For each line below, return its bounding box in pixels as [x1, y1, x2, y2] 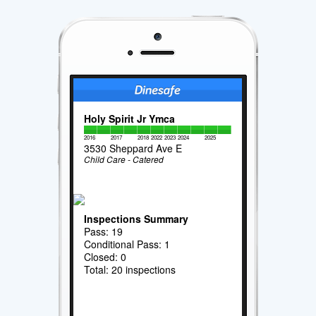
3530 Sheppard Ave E [84, 140, 183, 155]
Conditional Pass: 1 [84, 236, 171, 251]
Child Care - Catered [84, 152, 164, 165]
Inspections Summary [84, 211, 189, 226]
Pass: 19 [84, 224, 123, 238]
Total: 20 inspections [84, 262, 176, 276]
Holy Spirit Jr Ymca [84, 111, 176, 126]
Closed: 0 [84, 249, 127, 264]
